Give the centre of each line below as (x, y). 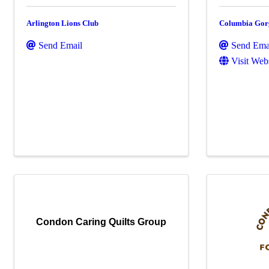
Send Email (60, 45)
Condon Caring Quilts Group (101, 222)
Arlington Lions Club (62, 23)
